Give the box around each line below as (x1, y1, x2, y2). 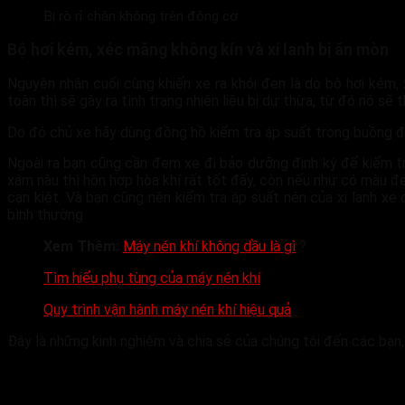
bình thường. (7, 206, 86, 224)
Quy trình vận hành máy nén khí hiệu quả (43, 301, 291, 319)
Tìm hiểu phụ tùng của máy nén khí (43, 269, 260, 287)
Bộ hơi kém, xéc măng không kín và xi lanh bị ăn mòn (7, 40, 389, 59)
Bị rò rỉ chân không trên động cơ (43, 8, 238, 25)
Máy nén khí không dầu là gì (123, 238, 296, 256)
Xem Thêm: (43, 238, 119, 256)
